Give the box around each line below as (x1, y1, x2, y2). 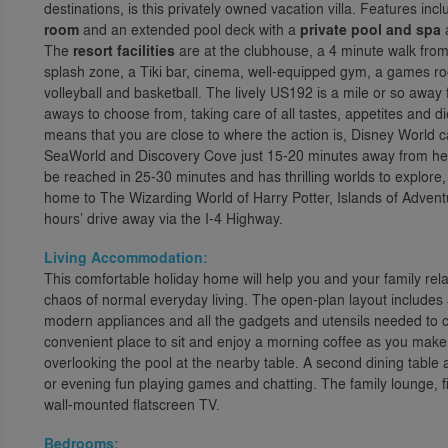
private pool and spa (300, 19, 441, 40)
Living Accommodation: (44, 247, 208, 268)
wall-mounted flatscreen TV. (44, 394, 220, 414)
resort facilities (73, 40, 175, 61)
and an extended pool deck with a (79, 19, 300, 39)
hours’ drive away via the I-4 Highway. (44, 208, 283, 228)
